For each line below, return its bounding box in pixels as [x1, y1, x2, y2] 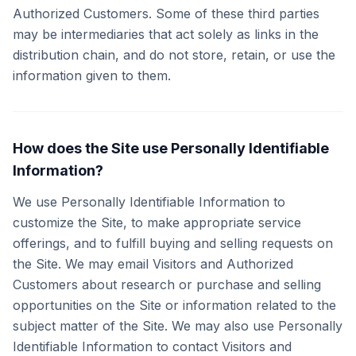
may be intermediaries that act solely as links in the [13, 26, 319, 42]
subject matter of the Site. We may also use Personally [13, 318, 342, 334]
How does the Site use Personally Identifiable [13, 140, 329, 157]
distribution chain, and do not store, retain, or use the [13, 47, 335, 63]
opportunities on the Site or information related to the [13, 297, 336, 313]
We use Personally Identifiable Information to [13, 194, 285, 210]
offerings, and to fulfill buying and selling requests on [13, 235, 333, 251]
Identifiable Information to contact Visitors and [13, 339, 292, 354]
